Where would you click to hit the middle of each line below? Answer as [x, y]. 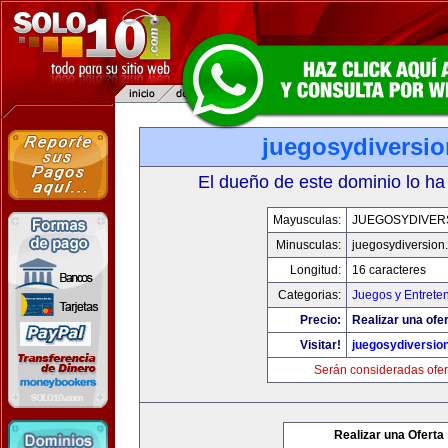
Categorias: [309, 295]
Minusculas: [308, 245]
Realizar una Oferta [389, 435]
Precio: [320, 320]
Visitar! [320, 345]
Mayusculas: [306, 220]
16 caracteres [388, 270]
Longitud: [315, 270]
